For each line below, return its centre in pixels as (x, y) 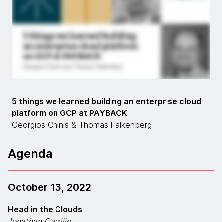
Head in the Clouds (45, 209)
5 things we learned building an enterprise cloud (107, 101)
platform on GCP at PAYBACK (70, 113)
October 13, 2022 (50, 187)
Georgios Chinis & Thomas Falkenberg (82, 125)
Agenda (30, 153)
